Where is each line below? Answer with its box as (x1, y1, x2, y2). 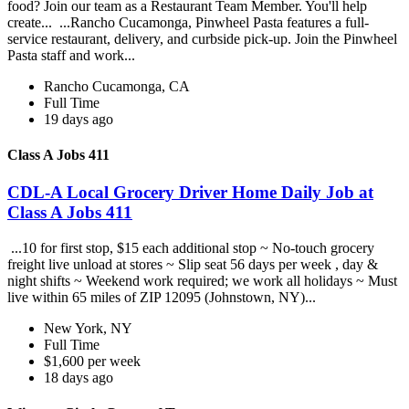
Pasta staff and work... (7, 47, 139, 63)
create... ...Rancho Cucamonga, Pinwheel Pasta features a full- (7, 14, 369, 30)
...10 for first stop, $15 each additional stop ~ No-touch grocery (7, 240, 374, 257)
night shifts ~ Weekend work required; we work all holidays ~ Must (7, 273, 397, 289)
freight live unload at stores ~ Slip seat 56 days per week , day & (7, 257, 378, 273)
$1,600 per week (44, 353, 141, 370)
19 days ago (44, 110, 113, 127)
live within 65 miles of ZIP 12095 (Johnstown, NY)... (7, 289, 320, 306)
